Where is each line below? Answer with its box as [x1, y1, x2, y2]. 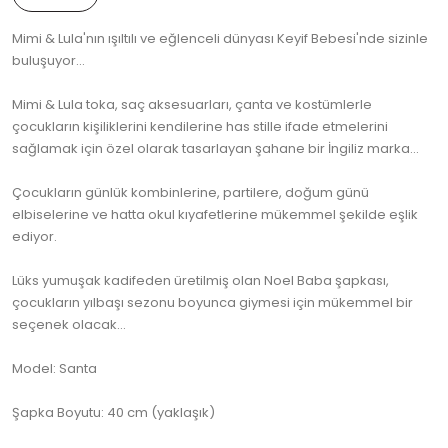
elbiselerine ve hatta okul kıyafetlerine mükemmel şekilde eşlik [12, 205, 418, 225]
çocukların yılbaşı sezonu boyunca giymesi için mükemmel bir [12, 293, 413, 313]
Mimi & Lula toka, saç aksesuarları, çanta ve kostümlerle [12, 95, 372, 115]
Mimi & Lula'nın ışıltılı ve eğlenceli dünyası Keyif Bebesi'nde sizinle [12, 29, 428, 49]
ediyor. [12, 227, 57, 247]
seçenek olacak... [12, 315, 126, 335]
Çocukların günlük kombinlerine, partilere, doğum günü [12, 183, 369, 203]
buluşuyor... [12, 51, 85, 71]
